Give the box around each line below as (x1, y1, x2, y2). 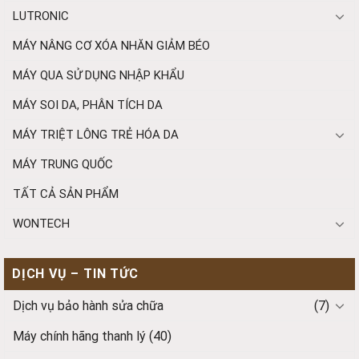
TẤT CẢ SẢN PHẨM (13, 186, 119, 201)
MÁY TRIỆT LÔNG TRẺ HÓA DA (13, 127, 179, 142)
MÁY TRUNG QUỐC (13, 156, 113, 171)
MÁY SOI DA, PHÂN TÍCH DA (13, 97, 163, 112)
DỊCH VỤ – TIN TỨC (12, 265, 139, 281)
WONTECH (13, 216, 70, 231)
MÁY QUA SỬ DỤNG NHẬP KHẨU (13, 67, 184, 83)
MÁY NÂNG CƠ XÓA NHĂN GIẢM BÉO (13, 38, 210, 53)
